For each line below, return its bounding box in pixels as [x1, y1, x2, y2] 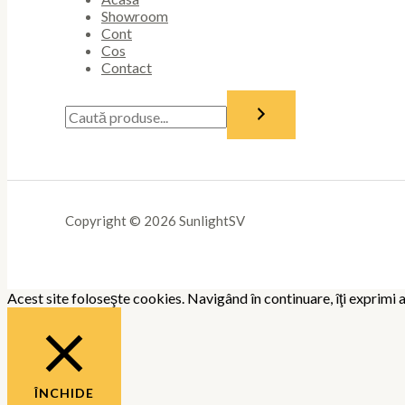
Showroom [101, 6, 168, 24]
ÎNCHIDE [34, 384, 94, 400]
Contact [101, 58, 152, 76]
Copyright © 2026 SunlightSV [65, 212, 245, 229]
